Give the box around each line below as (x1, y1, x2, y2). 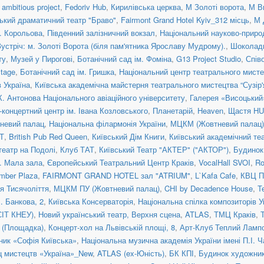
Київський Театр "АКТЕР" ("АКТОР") (99, 143, 229, 155)
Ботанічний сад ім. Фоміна (77, 52, 171, 64)
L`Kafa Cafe (195, 169, 236, 181)
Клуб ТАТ (60, 143, 94, 155)
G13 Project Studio (176, 52, 241, 64)
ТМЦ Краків (214, 208, 256, 220)
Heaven (197, 104, 223, 116)
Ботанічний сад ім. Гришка (20, 65, 114, 77)
